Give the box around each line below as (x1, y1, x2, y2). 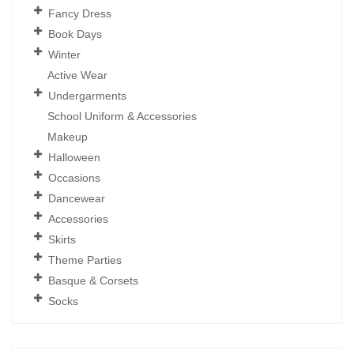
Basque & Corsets (47, 273, 138, 287)
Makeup (47, 130, 88, 143)
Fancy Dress (47, 6, 111, 20)
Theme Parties (47, 253, 122, 266)
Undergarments (47, 88, 126, 102)
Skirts (47, 232, 76, 246)
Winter (47, 47, 81, 61)
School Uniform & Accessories (47, 109, 197, 122)
